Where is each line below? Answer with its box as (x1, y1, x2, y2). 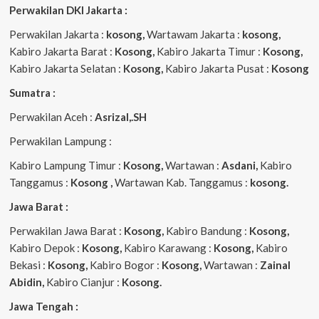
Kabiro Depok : (9, 241, 82, 254)
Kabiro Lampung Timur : (9, 158, 123, 172)
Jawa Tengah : (9, 299, 78, 313)
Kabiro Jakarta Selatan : (9, 61, 121, 75)
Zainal (259, 258, 291, 271)
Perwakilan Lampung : (9, 134, 112, 147)
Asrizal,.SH (92, 110, 147, 123)
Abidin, (9, 275, 44, 288)
